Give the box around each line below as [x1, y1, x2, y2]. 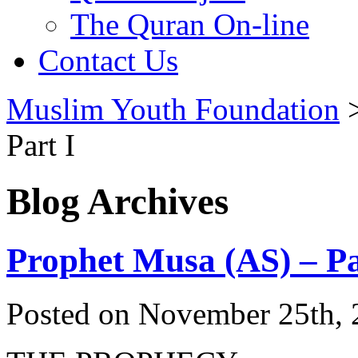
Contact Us [38, 42, 178, 78]
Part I [6, 127, 75, 162]
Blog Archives [6, 181, 229, 223]
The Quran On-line [70, 6, 309, 42]
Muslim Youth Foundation [6, 91, 340, 126]
